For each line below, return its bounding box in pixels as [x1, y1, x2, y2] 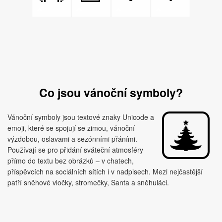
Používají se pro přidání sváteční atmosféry [7, 145, 143, 155]
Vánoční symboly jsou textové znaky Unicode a [7, 112, 154, 122]
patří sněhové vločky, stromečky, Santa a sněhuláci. [7, 177, 169, 187]
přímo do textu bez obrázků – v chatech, [7, 156, 134, 166]
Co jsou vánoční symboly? [39, 84, 183, 101]
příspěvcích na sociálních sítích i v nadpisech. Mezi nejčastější [7, 166, 203, 176]
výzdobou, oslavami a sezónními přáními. [7, 134, 137, 144]
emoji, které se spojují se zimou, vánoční [7, 123, 135, 133]
